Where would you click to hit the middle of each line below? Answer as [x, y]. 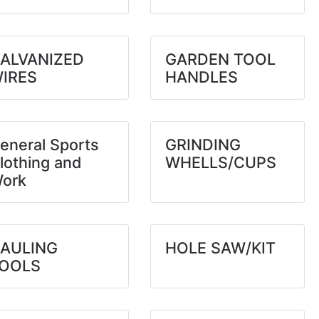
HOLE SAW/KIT [220, 248]
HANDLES [201, 77]
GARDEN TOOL [220, 59]
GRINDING [203, 145]
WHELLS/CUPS [220, 162]
